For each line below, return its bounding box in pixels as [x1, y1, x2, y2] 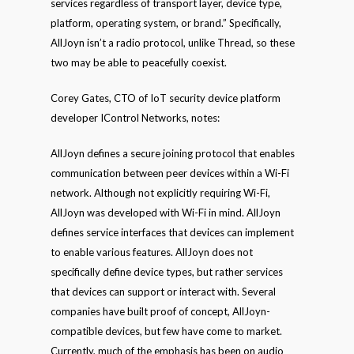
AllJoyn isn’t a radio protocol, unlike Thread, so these [51, 36, 295, 49]
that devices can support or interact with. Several [51, 285, 276, 298]
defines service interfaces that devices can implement [51, 226, 294, 239]
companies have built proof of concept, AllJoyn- [51, 305, 270, 318]
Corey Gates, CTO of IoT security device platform [51, 92, 281, 104]
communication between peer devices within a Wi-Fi [51, 167, 289, 179]
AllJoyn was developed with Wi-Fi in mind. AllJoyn [51, 206, 281, 219]
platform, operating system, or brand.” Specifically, [51, 17, 281, 29]
